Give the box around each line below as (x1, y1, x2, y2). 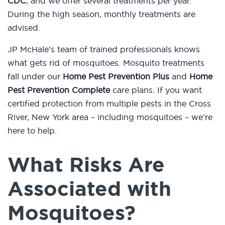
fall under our (8, 71, 63, 82)
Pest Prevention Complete (8, 85, 110, 95)
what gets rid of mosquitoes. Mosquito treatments (8, 58, 204, 68)
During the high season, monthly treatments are (8, 9, 195, 20)
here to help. (8, 126, 57, 136)
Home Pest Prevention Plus (63, 71, 169, 82)
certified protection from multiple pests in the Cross (8, 98, 211, 109)
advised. (8, 23, 40, 33)
